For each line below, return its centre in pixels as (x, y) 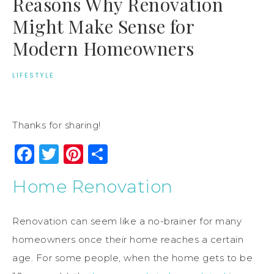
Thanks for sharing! (57, 125)
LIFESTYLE (33, 75)
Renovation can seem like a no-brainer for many (127, 221)
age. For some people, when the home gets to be (132, 257)
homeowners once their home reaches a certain (128, 239)
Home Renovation (93, 186)
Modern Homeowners (103, 48)
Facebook (83, 154)
